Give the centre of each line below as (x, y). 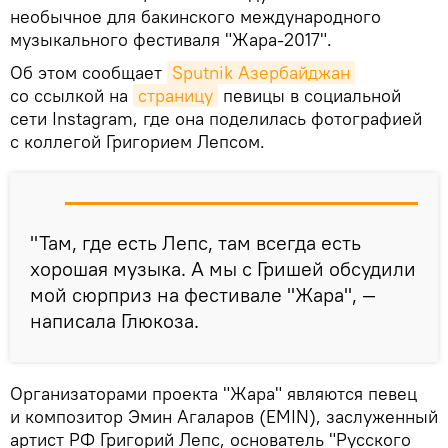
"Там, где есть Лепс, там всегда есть (195, 243)
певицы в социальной (309, 96)
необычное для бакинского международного (195, 17)
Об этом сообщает (88, 73)
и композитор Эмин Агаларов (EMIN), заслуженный (224, 417)
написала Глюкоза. (114, 321)
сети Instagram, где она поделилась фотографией (216, 119)
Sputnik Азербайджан (261, 73)
